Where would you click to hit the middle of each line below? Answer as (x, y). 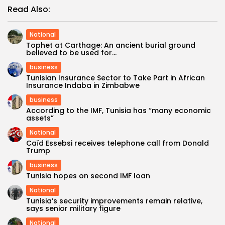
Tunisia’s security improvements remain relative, (114, 201)
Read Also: (29, 9)
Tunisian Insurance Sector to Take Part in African (116, 78)
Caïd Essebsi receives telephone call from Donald (118, 143)
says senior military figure (73, 208)
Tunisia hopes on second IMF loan (88, 176)
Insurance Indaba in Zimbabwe (83, 85)
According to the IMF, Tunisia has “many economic (119, 110)
